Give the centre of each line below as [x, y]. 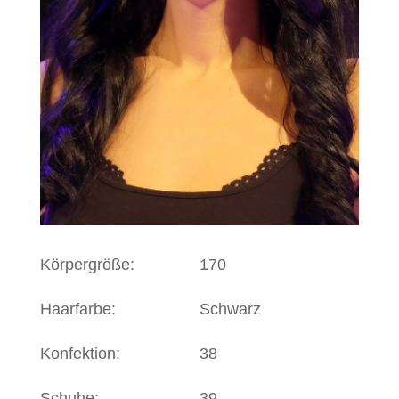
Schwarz [230, 309]
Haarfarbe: [77, 309]
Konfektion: [80, 353]
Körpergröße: [87, 264]
